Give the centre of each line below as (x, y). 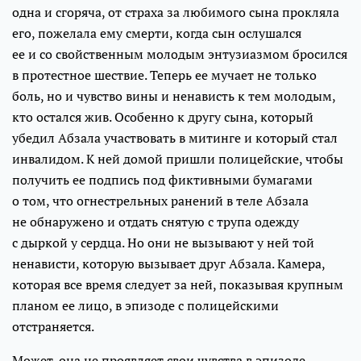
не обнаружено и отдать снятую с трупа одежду (156, 221)
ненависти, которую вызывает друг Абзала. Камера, (168, 263)
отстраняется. (53, 326)
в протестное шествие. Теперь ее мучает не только (164, 75)
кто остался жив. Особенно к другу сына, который (163, 116)
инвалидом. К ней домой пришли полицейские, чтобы (178, 158)
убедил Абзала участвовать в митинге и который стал (175, 137)
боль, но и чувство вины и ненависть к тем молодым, (174, 95)
